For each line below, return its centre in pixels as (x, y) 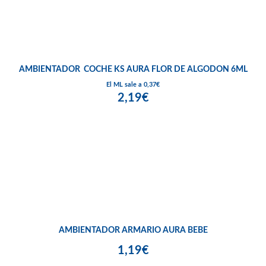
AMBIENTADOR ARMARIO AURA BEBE (133, 230)
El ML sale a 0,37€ (133, 84)
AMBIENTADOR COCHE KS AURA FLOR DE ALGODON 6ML (133, 69)
